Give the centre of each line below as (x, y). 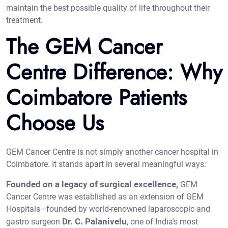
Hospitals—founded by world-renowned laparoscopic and (108, 209)
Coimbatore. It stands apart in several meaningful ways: (106, 164)
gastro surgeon (34, 222)
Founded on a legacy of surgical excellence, (92, 184)
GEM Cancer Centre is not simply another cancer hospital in (112, 152)
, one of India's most (162, 222)
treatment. (24, 20)
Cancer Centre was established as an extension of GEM (105, 197)
